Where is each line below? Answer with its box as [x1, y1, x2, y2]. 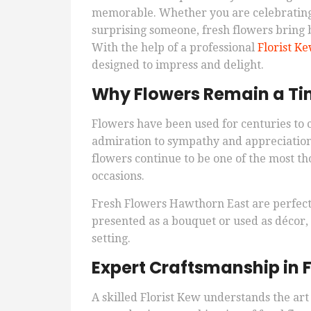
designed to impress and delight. [92, 58, 264, 72]
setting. [92, 232, 131, 246]
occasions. [92, 169, 144, 183]
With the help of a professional [92, 41, 258, 55]
